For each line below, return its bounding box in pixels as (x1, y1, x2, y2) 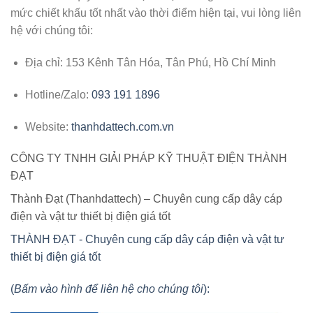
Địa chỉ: (24, 56, 63, 68)
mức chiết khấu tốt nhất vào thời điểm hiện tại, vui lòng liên (10, 7, 301, 20)
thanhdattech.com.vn (71, 120, 174, 133)
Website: (24, 120, 68, 133)
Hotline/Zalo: (24, 88, 89, 101)
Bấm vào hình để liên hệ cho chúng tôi (14, 283, 203, 296)
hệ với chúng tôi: (10, 24, 93, 37)
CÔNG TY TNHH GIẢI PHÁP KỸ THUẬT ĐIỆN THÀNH (10, 152, 287, 165)
